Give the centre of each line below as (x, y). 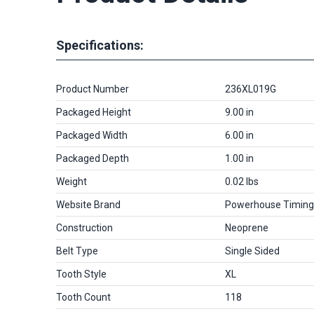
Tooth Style (81, 274)
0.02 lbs (242, 182)
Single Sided (252, 251)
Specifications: (100, 45)
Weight (71, 182)
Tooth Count (83, 297)
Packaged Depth (93, 158)
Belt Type (77, 251)
